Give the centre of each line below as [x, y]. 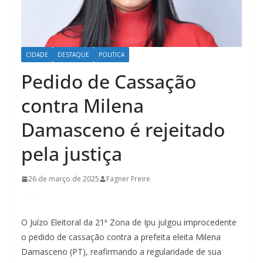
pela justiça [72, 154]
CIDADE [37, 55]
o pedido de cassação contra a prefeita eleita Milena [121, 237]
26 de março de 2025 [64, 179]
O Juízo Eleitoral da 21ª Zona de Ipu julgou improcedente [129, 222]
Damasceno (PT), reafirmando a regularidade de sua [121, 252]
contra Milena [82, 106]
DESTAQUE [73, 55]
